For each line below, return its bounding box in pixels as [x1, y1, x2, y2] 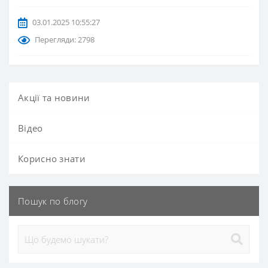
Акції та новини [18, 92, 90, 103]
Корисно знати [18, 153, 86, 165]
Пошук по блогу [18, 195, 88, 207]
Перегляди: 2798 [35, 34, 95, 45]
